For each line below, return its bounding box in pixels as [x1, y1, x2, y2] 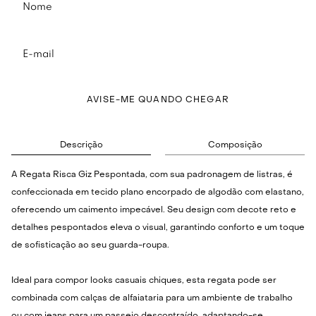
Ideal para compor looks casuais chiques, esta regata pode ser [11, 276, 276, 286]
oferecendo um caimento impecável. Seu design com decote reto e [11, 206, 296, 215]
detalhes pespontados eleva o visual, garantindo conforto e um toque [11, 224, 305, 233]
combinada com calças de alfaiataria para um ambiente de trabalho [11, 294, 293, 303]
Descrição [59, 141, 103, 150]
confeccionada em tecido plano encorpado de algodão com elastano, [11, 188, 304, 197]
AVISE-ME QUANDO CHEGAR [87, 96, 229, 105]
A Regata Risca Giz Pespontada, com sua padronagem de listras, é [11, 171, 293, 180]
